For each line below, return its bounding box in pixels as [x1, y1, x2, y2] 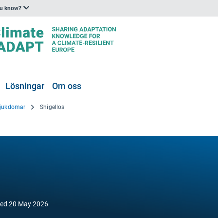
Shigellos [40, 104, 65, 110]
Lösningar [5, 81, 44, 91]
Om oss [52, 81, 81, 91]
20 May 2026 [9, 200, 48, 208]
